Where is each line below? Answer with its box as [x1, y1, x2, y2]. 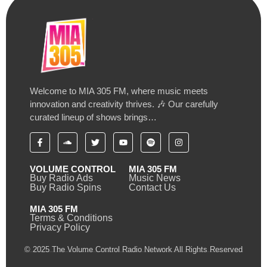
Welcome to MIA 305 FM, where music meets [30, 85, 208, 96]
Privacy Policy [30, 222, 90, 232]
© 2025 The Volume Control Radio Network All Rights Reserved [24, 244, 243, 254]
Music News [128, 172, 181, 183]
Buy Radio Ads [30, 172, 93, 183]
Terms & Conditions [30, 212, 113, 223]
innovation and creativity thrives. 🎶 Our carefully [30, 98, 218, 109]
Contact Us [128, 182, 176, 193]
